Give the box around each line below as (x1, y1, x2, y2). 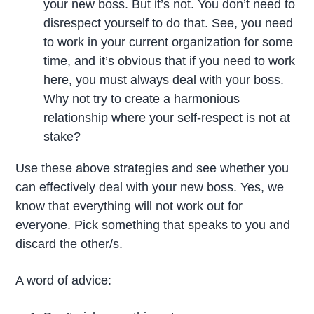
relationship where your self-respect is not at (43, 111, 291, 125)
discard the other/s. (15, 237, 123, 252)
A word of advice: (15, 273, 112, 288)
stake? (43, 130, 81, 144)
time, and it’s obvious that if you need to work (43, 54, 296, 69)
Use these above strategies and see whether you (15, 161, 289, 176)
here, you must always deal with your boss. (43, 73, 285, 88)
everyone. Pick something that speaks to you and (15, 218, 291, 233)
